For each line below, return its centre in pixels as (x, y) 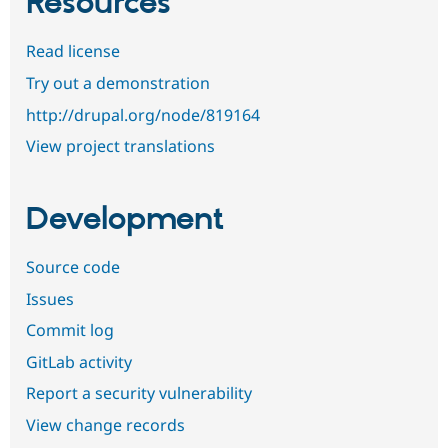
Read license (73, 51)
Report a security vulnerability (139, 393)
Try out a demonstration (118, 82)
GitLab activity (79, 361)
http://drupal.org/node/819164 (143, 114)
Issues (50, 298)
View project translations (120, 146)
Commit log (70, 330)
